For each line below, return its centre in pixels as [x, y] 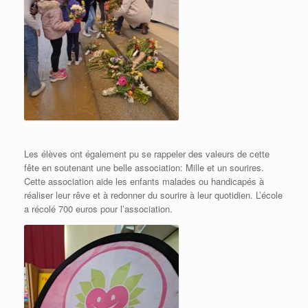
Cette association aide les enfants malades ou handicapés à [144, 181]
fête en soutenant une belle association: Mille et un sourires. [144, 167]
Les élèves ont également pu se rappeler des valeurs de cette [147, 153]
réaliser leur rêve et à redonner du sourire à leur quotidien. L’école [153, 195]
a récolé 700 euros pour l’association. [98, 208]
